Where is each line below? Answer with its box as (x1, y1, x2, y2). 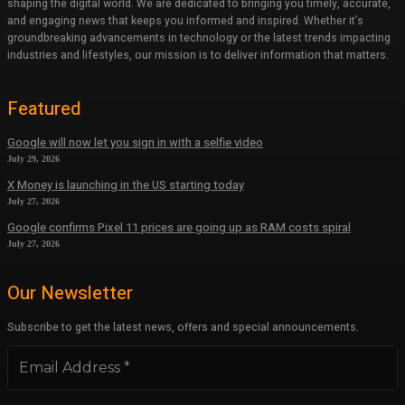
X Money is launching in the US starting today (7, 176, 244, 194)
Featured (7, 96, 80, 123)
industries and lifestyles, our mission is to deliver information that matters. (7, 47, 389, 64)
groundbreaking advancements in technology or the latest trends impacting (7, 30, 391, 47)
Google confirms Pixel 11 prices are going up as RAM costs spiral (7, 219, 351, 237)
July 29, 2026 (7, 154, 60, 165)
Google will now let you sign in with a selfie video (7, 134, 263, 152)
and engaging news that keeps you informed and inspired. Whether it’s (7, 13, 363, 30)
